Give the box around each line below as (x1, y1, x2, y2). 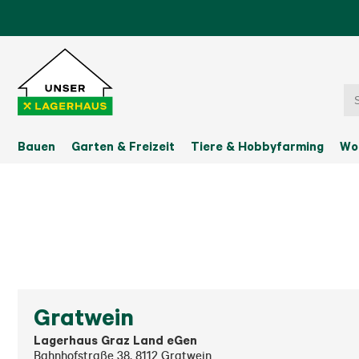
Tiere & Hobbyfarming (191, 138, 324, 154)
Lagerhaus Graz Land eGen (34, 332, 197, 348)
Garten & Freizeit (71, 138, 175, 154)
